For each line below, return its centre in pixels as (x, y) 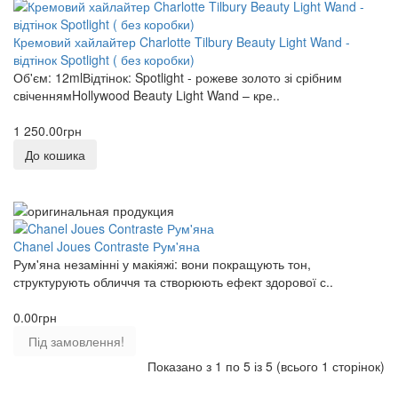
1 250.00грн (48, 130)
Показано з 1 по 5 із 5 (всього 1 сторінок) (266, 366)
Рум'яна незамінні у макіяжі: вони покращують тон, (162, 263)
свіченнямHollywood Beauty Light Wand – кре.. (147, 95)
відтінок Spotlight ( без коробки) (104, 59)
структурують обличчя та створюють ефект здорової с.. (173, 281)
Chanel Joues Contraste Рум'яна (107, 246)
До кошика (55, 154)
